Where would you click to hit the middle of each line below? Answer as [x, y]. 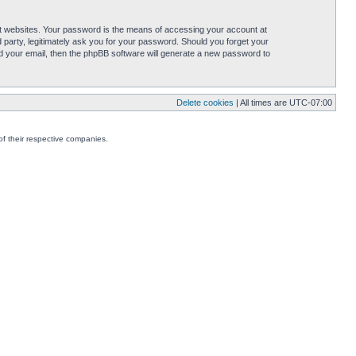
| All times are [261, 103]
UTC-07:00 [311, 103]
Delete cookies [205, 103]
